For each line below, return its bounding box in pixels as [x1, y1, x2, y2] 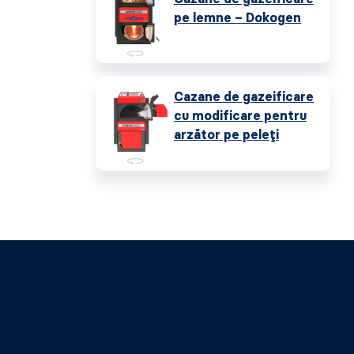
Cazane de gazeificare [174, 89, 314, 104]
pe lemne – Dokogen [174, 10, 301, 25]
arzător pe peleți [174, 127, 279, 142]
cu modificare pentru [174, 108, 307, 123]
